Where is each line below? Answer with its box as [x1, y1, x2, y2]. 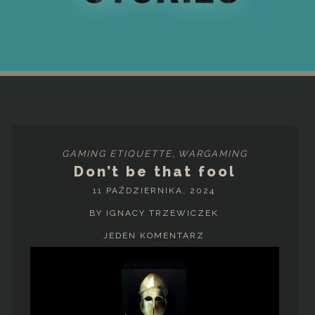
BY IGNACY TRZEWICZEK [89, 207, 219, 218]
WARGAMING [178, 148, 248, 159]
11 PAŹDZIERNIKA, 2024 [92, 185, 215, 195]
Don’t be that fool [73, 162, 236, 180]
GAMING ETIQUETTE [62, 148, 173, 159]
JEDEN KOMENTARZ [103, 230, 205, 240]
